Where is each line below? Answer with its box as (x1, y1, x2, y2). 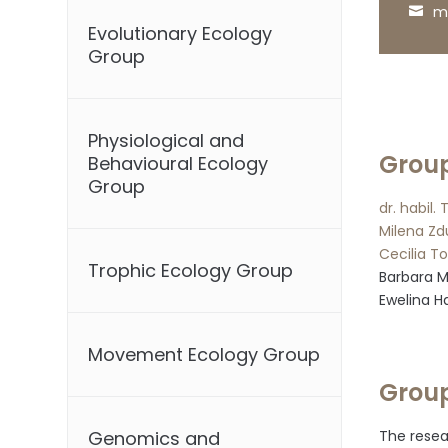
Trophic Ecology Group (88, 258, 294, 284)
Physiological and (88, 128, 245, 154)
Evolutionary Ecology (88, 21, 273, 47)
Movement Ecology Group (88, 342, 321, 368)
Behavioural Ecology (88, 151, 269, 177)
